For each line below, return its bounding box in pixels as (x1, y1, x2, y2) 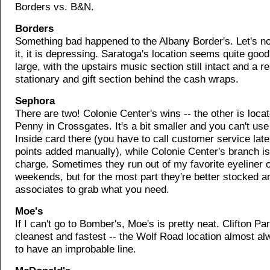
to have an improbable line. (15, 243, 136, 255)
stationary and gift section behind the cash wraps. (15, 74, 239, 85)
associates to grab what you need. (15, 184, 169, 195)
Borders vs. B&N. (15, 1, 94, 13)
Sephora (15, 95, 55, 107)
